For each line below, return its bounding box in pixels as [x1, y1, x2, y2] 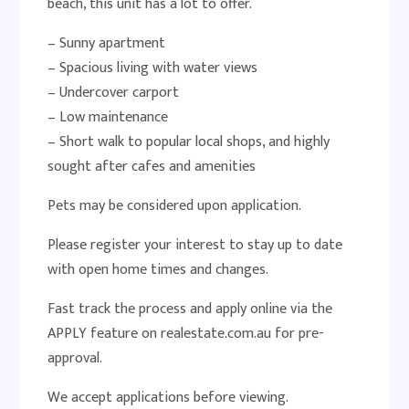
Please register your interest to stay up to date [47, 233, 343, 257]
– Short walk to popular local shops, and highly [47, 130, 330, 154]
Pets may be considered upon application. [47, 194, 302, 218]
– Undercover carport [47, 80, 180, 105]
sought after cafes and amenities [47, 154, 257, 179]
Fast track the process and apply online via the [47, 297, 333, 321]
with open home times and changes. [47, 257, 269, 282]
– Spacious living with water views [47, 56, 258, 80]
